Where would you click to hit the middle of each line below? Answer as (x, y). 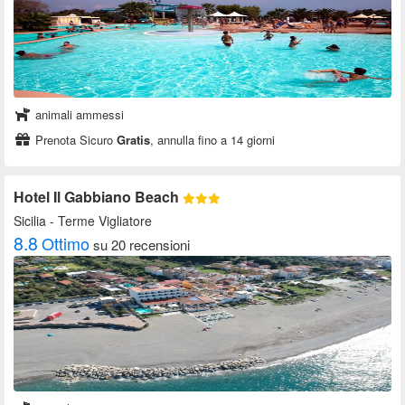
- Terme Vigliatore (99, 221)
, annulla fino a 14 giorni (212, 140)
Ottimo (66, 244)
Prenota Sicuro (74, 140)
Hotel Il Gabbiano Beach (98, 197)
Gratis (133, 140)
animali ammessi (78, 115)
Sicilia (30, 221)
